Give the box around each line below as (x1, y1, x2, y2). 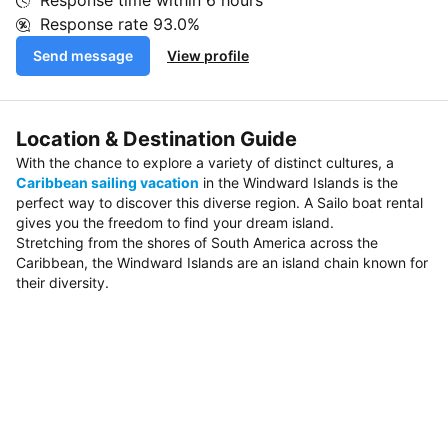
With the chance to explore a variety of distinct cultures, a (16, 154, 394, 171)
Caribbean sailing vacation (16, 174, 199, 191)
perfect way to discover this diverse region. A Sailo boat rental (16, 194, 423, 211)
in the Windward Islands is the (199, 174, 398, 191)
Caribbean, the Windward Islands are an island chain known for (16, 254, 428, 271)
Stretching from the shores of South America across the (16, 234, 378, 251)
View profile (167, 47, 249, 64)
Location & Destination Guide (16, 127, 297, 151)
